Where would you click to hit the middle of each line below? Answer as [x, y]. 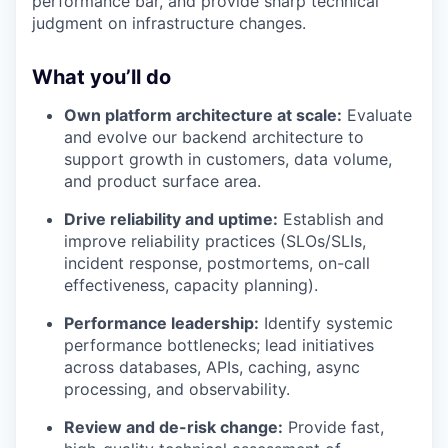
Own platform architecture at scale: [203, 115]
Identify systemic [326, 323]
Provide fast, [333, 427]
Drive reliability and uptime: [171, 219]
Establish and [331, 219]
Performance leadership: [161, 323]
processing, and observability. [177, 389]
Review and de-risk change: [173, 427]
